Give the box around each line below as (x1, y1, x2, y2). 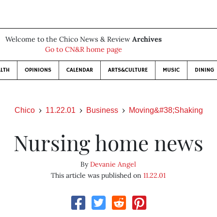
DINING (194, 66, 214, 74)
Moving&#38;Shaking (128, 106, 203, 114)
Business (86, 106, 118, 114)
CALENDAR (66, 66, 93, 74)
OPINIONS (24, 66, 51, 74)
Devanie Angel (90, 160, 137, 169)
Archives (132, 35, 162, 44)
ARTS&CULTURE (108, 66, 148, 74)
